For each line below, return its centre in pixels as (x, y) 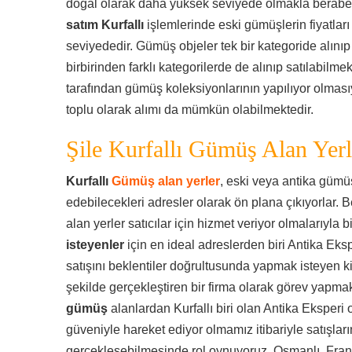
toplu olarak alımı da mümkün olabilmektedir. (190, 110)
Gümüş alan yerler (166, 181)
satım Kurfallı (106, 25)
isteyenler (95, 245)
